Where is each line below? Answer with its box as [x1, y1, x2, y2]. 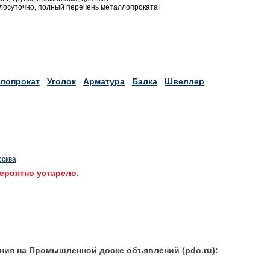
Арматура [83, 76, 125, 86]
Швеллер [165, 76, 204, 86]
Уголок [47, 76, 76, 86]
